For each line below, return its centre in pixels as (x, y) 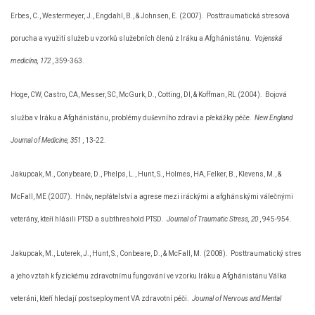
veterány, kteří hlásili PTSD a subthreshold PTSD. (87, 219)
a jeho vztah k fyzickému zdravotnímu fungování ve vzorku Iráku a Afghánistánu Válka (149, 276)
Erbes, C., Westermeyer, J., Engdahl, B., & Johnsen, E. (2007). (107, 16)
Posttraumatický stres (266, 253)
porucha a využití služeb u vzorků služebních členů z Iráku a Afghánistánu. (131, 39)
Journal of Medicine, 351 (46, 140)
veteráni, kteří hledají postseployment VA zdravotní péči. (100, 299)
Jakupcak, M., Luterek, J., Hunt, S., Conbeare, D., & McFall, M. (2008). (119, 253)
